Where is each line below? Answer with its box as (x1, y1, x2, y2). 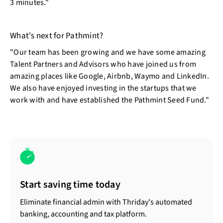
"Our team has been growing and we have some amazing (10, 47, 206, 58)
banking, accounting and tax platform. (20, 209, 147, 220)
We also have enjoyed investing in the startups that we (10, 83, 197, 94)
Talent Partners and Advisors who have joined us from (10, 59, 196, 70)
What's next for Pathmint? (10, 30, 104, 42)
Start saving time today (20, 178, 120, 192)
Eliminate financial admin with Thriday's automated (20, 197, 192, 208)
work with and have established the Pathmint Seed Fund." (10, 95, 209, 106)
